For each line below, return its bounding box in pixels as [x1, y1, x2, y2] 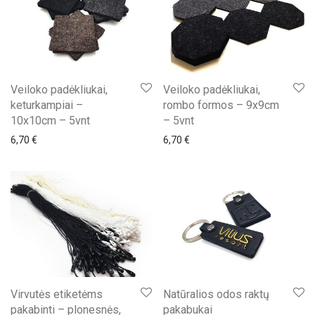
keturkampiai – [11, 98, 83, 112]
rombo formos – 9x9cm [163, 98, 279, 112]
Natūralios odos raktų [163, 288, 269, 302]
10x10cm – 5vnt [11, 114, 90, 128]
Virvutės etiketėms [11, 288, 103, 302]
